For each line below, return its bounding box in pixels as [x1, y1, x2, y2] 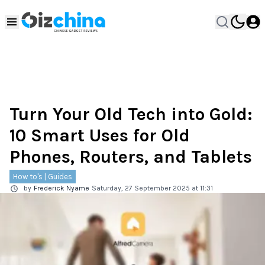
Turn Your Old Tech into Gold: [9, 104, 253, 125]
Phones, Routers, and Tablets [9, 146, 252, 167]
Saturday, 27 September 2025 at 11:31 [92, 184, 213, 192]
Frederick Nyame [34, 184, 89, 192]
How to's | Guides [13, 172, 72, 181]
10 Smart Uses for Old [9, 125, 190, 146]
